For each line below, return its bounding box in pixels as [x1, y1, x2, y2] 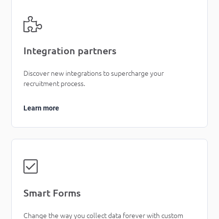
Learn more [23, 104, 59, 112]
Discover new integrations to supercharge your [23, 69, 164, 77]
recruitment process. [23, 79, 85, 88]
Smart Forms [23, 187, 81, 198]
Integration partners [23, 44, 116, 56]
